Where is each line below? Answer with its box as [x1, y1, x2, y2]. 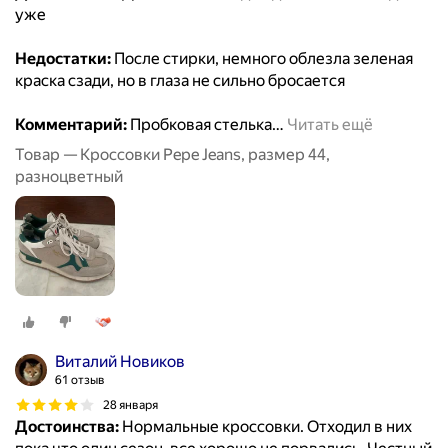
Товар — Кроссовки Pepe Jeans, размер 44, [15, 145, 330, 165]
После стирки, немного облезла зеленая [111, 49, 413, 69]
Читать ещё [287, 115, 373, 135]
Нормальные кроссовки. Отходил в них [119, 417, 412, 437]
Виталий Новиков [55, 352, 185, 372]
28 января [103, 397, 158, 412]
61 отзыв [55, 373, 105, 388]
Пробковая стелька [127, 115, 272, 135]
